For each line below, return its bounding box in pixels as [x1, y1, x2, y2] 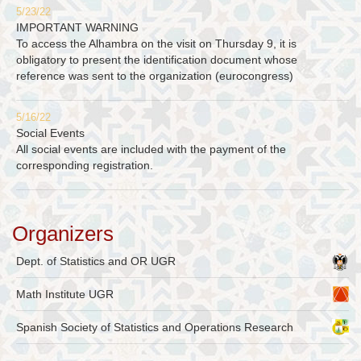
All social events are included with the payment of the [16, 143, 286, 156]
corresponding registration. [16, 159, 153, 172]
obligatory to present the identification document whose [16, 53, 297, 67]
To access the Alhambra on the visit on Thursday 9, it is [16, 37, 297, 51]
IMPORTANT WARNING [16, 21, 139, 35]
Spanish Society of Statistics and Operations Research [16, 321, 293, 334]
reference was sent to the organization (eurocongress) [16, 69, 293, 83]
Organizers [12, 222, 114, 247]
